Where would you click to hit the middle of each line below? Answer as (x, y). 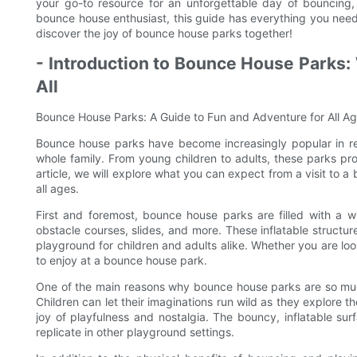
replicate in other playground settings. (135, 332)
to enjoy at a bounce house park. (122, 261)
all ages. (57, 189)
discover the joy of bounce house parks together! (164, 33)
